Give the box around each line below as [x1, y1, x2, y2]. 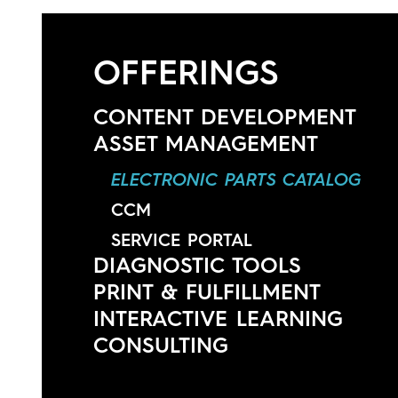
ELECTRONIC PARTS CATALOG [111, 168, 362, 190]
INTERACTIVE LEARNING [93, 305, 344, 331]
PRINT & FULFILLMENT [93, 278, 322, 305]
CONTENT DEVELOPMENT [93, 103, 357, 130]
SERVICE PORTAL [111, 228, 253, 251]
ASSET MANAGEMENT [93, 130, 319, 156]
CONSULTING [93, 331, 229, 358]
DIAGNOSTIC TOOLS [93, 251, 302, 278]
